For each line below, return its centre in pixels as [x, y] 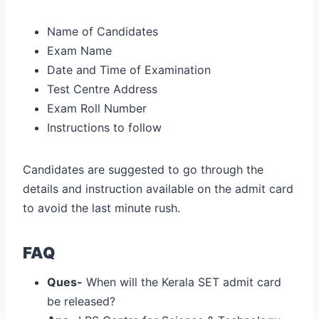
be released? [81, 301]
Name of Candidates [103, 31]
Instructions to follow [104, 127]
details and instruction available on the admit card [158, 188]
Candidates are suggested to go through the [143, 169]
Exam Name [79, 50]
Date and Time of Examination [129, 69]
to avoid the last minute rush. [101, 208]
